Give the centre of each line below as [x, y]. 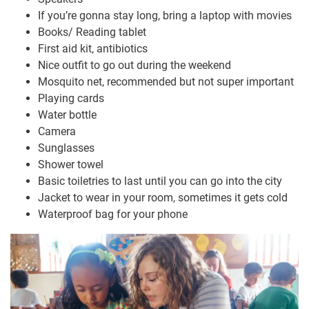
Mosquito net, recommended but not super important [166, 82]
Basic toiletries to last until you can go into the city [160, 181]
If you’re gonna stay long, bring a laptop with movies [165, 16]
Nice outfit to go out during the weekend [134, 66]
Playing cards [71, 99]
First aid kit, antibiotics [93, 49]
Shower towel [71, 165]
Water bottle [67, 115]
